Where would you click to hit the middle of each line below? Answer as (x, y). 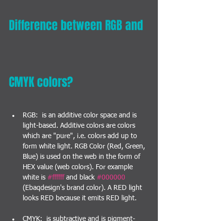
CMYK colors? (41, 82)
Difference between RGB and (77, 26)
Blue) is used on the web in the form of (82, 157)
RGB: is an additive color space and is (81, 116)
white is (35, 178)
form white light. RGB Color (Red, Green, (85, 147)
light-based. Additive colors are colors (80, 126)
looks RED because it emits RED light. (80, 199)
